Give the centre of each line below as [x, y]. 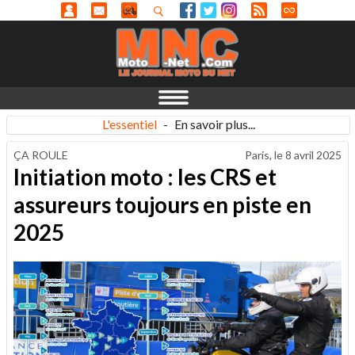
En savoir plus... [214, 124]
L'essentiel [129, 124]
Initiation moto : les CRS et [145, 176]
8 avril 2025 [313, 155]
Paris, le [265, 155]
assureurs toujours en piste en [162, 204]
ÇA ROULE [41, 155]
